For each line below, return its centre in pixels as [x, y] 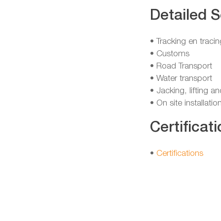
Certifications [180, 153]
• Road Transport [181, 66]
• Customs [169, 54]
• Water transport [181, 78]
